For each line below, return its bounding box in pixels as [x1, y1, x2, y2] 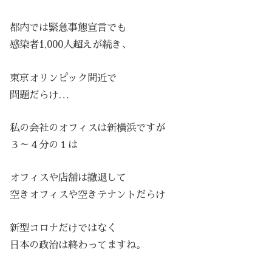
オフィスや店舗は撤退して [10, 172, 127, 183]
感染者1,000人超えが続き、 [10, 39, 132, 50]
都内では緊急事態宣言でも [10, 22, 127, 33]
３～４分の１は [10, 139, 78, 150]
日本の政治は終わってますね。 [10, 239, 146, 250]
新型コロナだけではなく [10, 222, 117, 233]
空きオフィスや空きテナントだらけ [10, 189, 166, 200]
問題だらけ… [10, 89, 70, 100]
